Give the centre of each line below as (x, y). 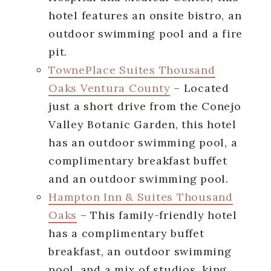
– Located (200, 88)
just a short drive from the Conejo (145, 106)
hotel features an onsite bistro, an (145, 15)
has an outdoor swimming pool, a (143, 142)
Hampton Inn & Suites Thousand (141, 197)
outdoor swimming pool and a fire (145, 33)
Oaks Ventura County (109, 88)
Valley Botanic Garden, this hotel (142, 124)
